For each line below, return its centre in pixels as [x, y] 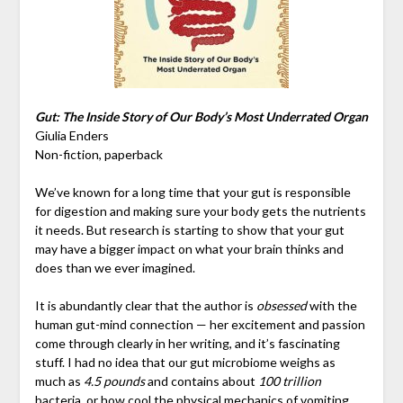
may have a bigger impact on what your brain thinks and [189, 248]
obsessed [281, 305]
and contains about [201, 381]
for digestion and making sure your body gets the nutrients [200, 210]
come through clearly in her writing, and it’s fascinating [187, 343]
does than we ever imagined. [115, 267]
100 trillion [289, 381]
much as [59, 381]
